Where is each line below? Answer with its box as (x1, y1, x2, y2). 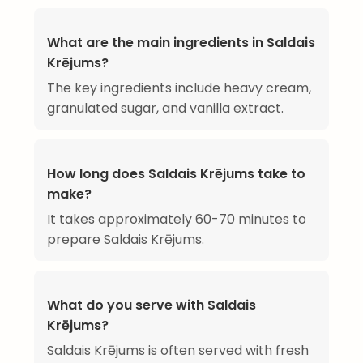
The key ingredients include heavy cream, (47, 79, 311, 98)
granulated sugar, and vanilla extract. (47, 99, 284, 118)
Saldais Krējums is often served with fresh (47, 341, 309, 361)
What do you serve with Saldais (47, 296, 256, 315)
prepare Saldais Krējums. (47, 230, 204, 250)
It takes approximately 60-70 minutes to (47, 210, 306, 229)
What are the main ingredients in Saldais (47, 33, 315, 53)
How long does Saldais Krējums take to (47, 164, 305, 184)
